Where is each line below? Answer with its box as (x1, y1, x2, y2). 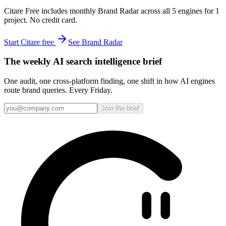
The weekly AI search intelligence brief (4, 56, 162, 67)
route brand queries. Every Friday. (4, 86, 112, 95)
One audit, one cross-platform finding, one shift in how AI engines (4, 77, 215, 86)
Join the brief (101, 104, 139, 112)
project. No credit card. (4, 15, 77, 24)
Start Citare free (4, 37, 56, 46)
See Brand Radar (68, 37, 123, 46)
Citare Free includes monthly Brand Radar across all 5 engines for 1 (4, 6, 219, 15)
